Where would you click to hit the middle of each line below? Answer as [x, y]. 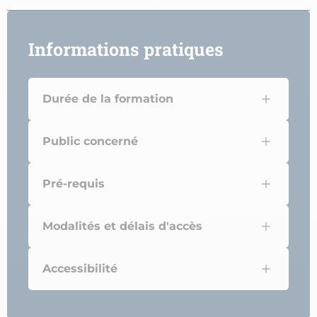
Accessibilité [80, 269]
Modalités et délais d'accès [122, 226]
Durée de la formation [108, 99]
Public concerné [90, 142]
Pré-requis [74, 184]
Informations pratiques [126, 50]
